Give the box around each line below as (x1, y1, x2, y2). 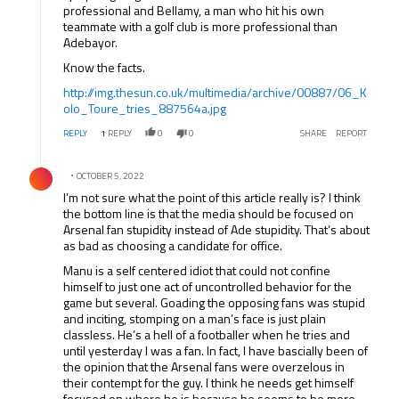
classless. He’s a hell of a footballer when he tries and (63, 325, 351, 345)
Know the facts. (63, 58, 146, 77)
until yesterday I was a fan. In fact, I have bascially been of (63, 341, 369, 361)
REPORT (335, 126, 367, 141)
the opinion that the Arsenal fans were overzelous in (63, 357, 346, 377)
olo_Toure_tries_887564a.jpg (63, 99, 227, 118)
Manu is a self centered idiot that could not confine (63, 261, 331, 281)
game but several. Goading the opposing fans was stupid (63, 293, 366, 313)
